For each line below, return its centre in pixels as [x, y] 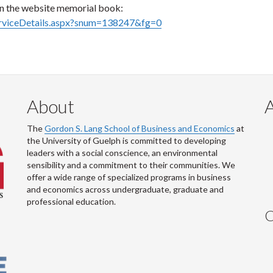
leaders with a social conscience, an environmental [122, 153]
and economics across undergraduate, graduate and [125, 189]
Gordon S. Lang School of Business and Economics [140, 128]
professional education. [71, 201]
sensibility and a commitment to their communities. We [131, 165]
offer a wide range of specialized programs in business [129, 177]
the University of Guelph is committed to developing [126, 140]
